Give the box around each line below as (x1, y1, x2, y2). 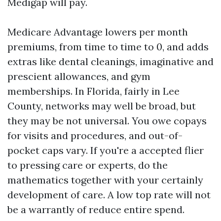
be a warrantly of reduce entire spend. (7, 203, 184, 216)
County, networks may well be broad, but (7, 100, 196, 112)
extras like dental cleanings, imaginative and (7, 55, 214, 68)
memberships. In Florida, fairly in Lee (7, 85, 180, 97)
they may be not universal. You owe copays (7, 114, 207, 127)
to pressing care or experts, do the (7, 159, 168, 171)
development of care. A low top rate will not (7, 188, 211, 201)
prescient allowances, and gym (7, 70, 150, 82)
